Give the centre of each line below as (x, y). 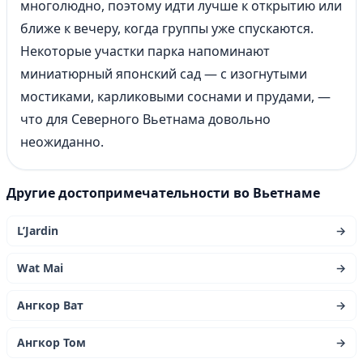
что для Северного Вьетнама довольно (145, 119)
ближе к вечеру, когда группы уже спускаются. (167, 28)
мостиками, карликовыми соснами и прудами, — (175, 96)
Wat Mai (40, 268)
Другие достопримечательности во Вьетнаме (163, 193)
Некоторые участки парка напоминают (145, 51)
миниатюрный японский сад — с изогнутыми (164, 74)
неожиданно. (62, 142)
